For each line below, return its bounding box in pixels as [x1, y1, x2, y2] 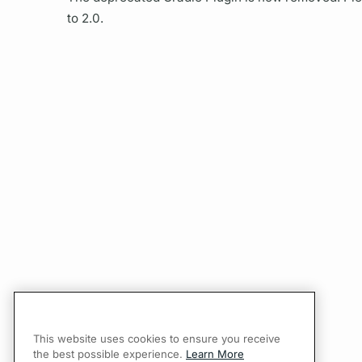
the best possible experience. [33, 347, 186, 360]
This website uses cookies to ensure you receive [33, 331, 280, 345]
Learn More [186, 347, 244, 360]
